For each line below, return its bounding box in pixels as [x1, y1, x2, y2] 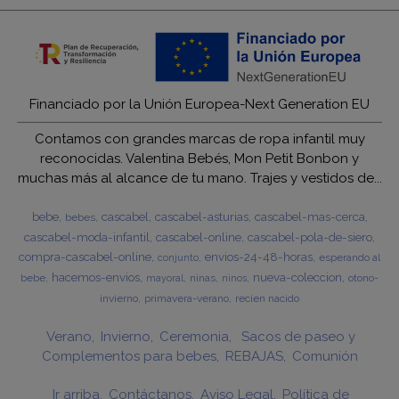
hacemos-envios [52, 270, 140, 285]
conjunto [158, 252, 199, 264]
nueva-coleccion [253, 270, 342, 285]
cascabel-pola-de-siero [248, 230, 372, 245]
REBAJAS [224, 348, 283, 365]
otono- [348, 272, 379, 285]
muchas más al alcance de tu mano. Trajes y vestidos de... [17, 170, 382, 187]
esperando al [319, 251, 380, 265]
